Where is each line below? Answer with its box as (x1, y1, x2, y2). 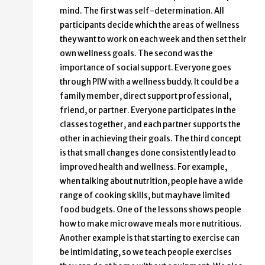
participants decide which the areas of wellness (60, 20, 240, 31)
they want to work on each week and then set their (60, 34, 247, 45)
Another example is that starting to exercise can (60, 233, 240, 244)
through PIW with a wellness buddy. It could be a (60, 77, 239, 88)
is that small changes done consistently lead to (60, 148, 236, 159)
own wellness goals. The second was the (60, 49, 213, 59)
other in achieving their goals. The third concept (60, 134, 241, 144)
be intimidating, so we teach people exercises (60, 247, 232, 258)
